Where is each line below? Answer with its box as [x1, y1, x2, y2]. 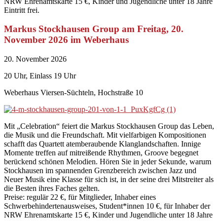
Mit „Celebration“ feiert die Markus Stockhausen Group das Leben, [4, 122, 214, 131]
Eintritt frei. [4, 5, 39, 14]
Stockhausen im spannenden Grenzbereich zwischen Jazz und [4, 166, 196, 175]
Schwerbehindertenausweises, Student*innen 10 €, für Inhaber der [4, 202, 210, 211]
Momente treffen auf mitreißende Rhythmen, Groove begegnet [4, 148, 198, 157]
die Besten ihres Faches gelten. [4, 184, 100, 193]
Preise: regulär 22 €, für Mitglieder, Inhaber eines [4, 193, 156, 202]
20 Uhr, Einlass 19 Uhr [4, 72, 76, 80]
